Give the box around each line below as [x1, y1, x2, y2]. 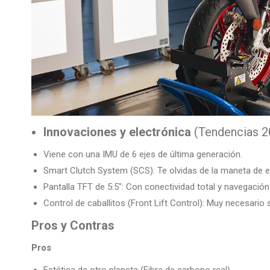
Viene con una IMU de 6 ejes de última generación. [43, 149, 242, 160]
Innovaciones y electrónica [43, 125, 191, 140]
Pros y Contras [31, 218, 115, 233]
